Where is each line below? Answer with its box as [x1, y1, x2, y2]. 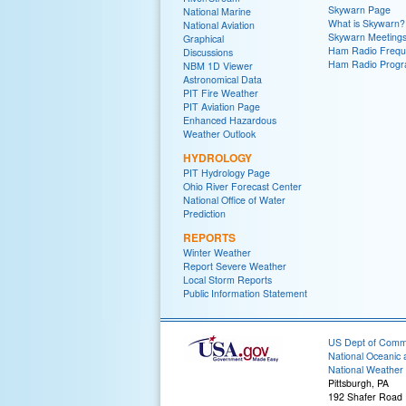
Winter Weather [183, 246, 251, 259]
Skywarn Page [328, 3, 391, 16]
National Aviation [183, 18, 255, 32]
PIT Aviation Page [183, 100, 260, 113]
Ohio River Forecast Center [183, 179, 302, 193]
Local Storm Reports [183, 273, 272, 286]
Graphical [183, 32, 224, 45]
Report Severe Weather [183, 259, 286, 273]
